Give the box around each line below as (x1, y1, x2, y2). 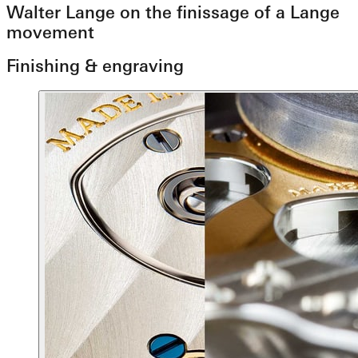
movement (6, 22, 94, 42)
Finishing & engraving (6, 56, 184, 77)
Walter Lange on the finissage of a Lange (6, 2, 340, 22)
